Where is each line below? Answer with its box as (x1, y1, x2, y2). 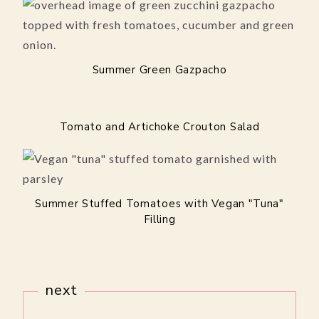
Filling (143, 212, 176, 227)
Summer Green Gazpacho (92, 63, 227, 78)
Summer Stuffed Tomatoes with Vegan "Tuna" (35, 197, 284, 211)
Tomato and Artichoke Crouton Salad (59, 120, 260, 135)
